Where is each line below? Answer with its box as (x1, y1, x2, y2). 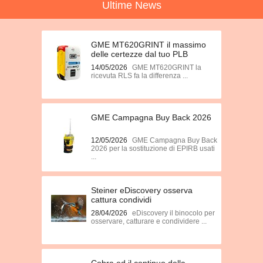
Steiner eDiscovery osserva (91, 186, 193, 195)
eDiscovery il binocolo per (132, 209, 215, 217)
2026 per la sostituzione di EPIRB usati (91, 144, 215, 153)
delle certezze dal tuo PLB (91, 49, 188, 59)
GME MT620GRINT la (132, 63, 201, 72)
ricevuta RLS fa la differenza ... (91, 72, 188, 80)
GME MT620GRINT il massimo (91, 40, 206, 49)
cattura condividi (91, 195, 151, 204)
